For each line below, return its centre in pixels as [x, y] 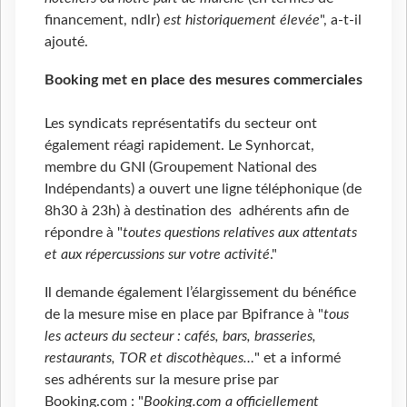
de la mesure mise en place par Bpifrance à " [184, 314]
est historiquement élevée [242, 20]
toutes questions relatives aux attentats [240, 233]
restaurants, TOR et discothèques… [149, 357]
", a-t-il [341, 20]
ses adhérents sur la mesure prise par [162, 379]
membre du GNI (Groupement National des [181, 168]
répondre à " [84, 233]
